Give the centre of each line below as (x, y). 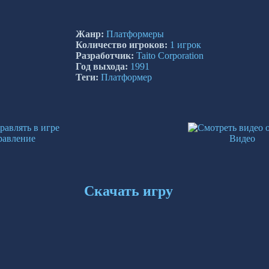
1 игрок (185, 45)
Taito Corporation (170, 56)
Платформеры (135, 34)
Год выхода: (101, 67)
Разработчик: (104, 56)
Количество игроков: (121, 45)
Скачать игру (128, 191)
